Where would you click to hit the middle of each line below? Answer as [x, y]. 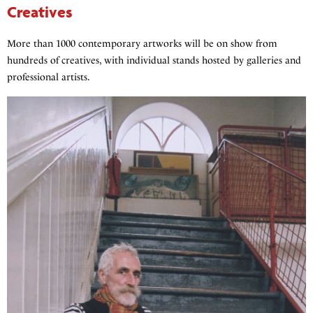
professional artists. [49, 78]
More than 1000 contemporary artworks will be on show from [142, 44]
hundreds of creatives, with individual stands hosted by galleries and [154, 61]
